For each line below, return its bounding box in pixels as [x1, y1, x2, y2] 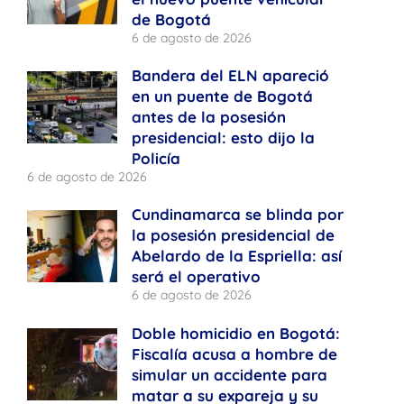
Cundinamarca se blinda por [132, 205, 344, 225]
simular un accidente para [132, 364, 328, 384]
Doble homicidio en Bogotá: [132, 323, 341, 343]
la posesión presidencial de [132, 225, 335, 245]
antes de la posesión [132, 107, 287, 127]
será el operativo [132, 267, 262, 287]
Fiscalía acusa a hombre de [132, 344, 338, 363]
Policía [132, 149, 181, 169]
